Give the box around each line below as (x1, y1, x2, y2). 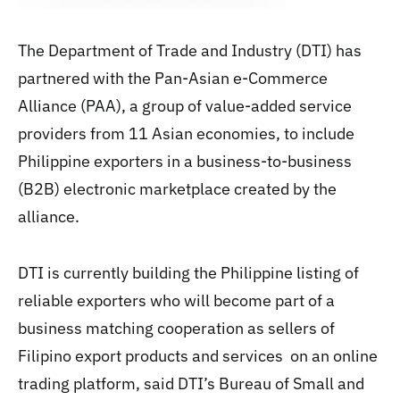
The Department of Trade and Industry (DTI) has (18, 40, 362, 61)
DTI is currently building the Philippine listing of (18, 262, 359, 283)
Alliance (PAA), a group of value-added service (18, 96, 352, 116)
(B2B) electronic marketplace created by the (18, 179, 337, 199)
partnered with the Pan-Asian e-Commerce (18, 68, 328, 88)
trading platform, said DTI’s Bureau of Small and (18, 373, 364, 394)
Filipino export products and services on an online (18, 346, 378, 366)
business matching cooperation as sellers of (18, 318, 335, 338)
